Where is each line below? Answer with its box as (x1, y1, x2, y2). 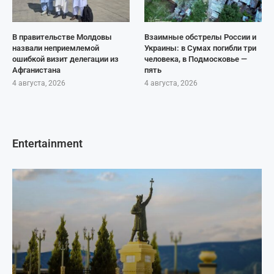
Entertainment (12, 137, 83, 150)
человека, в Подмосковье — (144, 54, 248, 64)
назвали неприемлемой (12, 43, 99, 53)
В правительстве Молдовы (12, 32, 112, 42)
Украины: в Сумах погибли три (144, 43, 257, 53)
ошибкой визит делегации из (12, 54, 119, 64)
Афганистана (12, 65, 61, 75)
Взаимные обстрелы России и (144, 32, 257, 42)
